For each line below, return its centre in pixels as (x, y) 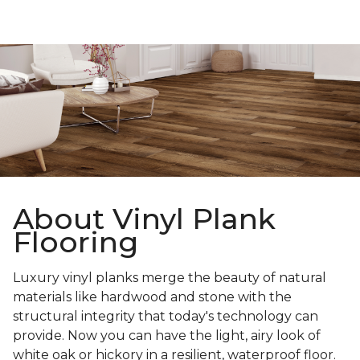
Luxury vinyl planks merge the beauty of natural (170, 278)
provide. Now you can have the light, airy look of (167, 336)
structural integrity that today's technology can (166, 317)
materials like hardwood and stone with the (152, 297)
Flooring (76, 242)
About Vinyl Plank (144, 219)
